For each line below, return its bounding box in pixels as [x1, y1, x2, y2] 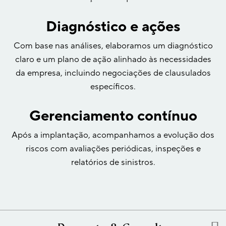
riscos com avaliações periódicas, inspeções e [25, 143, 201, 154]
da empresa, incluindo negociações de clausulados [15, 68, 211, 79]
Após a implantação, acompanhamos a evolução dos [12, 130, 214, 141]
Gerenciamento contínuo [29, 106, 197, 126]
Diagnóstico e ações [46, 17, 180, 36]
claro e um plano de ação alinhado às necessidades [15, 54, 211, 65]
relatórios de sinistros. [71, 157, 155, 168]
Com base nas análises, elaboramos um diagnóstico [13, 40, 213, 51]
